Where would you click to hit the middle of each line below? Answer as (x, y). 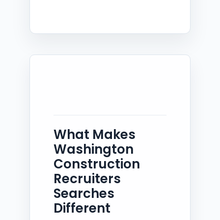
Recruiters (87, 179)
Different (82, 208)
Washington (94, 149)
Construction (97, 164)
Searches (84, 193)
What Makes (95, 134)
